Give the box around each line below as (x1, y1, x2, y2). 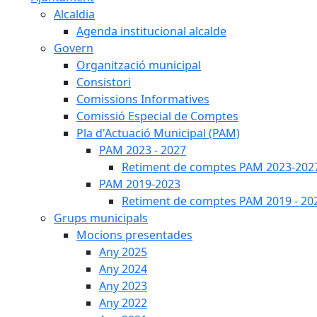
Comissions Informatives (76, 91, 209, 107)
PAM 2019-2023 (99, 176, 180, 192)
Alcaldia (54, 6, 95, 22)
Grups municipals (54, 210, 148, 226)
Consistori (76, 74, 131, 90)
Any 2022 (99, 295, 147, 311)
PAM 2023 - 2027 (99, 142, 186, 158)
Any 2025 (99, 244, 147, 260)
